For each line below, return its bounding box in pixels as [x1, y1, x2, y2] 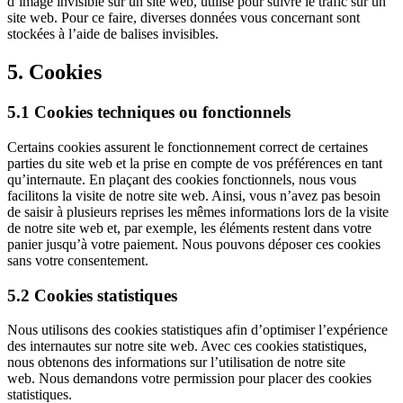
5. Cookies [7, 60, 102, 85]
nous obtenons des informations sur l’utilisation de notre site [7, 354, 345, 371]
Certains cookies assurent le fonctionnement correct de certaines [7, 139, 368, 155]
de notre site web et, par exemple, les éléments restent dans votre [7, 219, 372, 236]
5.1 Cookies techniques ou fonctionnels [7, 103, 291, 122]
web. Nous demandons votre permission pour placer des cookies [7, 371, 372, 387]
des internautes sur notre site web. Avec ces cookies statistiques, [7, 338, 367, 354]
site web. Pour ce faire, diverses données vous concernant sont [7, 10, 360, 26]
